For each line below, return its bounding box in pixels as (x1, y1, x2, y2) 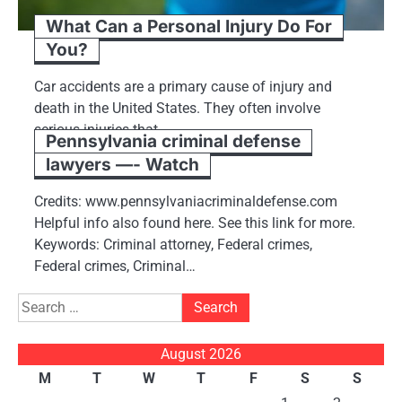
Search (17, 294, 61, 312)
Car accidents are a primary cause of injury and (34, 78, 332, 96)
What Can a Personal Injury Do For (46, 16, 332, 38)
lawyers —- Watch (46, 154, 199, 176)
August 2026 (161, 345, 241, 363)
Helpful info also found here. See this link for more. (34, 214, 355, 232)
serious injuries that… (34, 121, 168, 139)
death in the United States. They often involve (34, 100, 320, 118)
